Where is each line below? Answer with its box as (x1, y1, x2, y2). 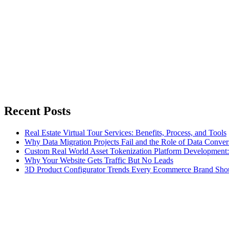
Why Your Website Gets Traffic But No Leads (25, 155, 173, 165)
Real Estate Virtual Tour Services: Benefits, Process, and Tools (25, 128, 226, 137)
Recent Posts (4, 104, 71, 118)
